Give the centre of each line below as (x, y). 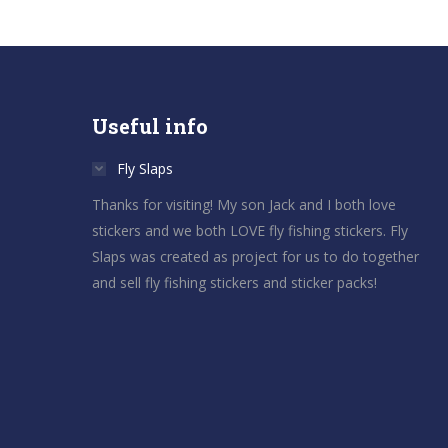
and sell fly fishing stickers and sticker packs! (234, 283)
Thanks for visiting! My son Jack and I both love (244, 205)
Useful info (150, 126)
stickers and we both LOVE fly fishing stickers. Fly (250, 231)
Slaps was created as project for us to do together (255, 257)
